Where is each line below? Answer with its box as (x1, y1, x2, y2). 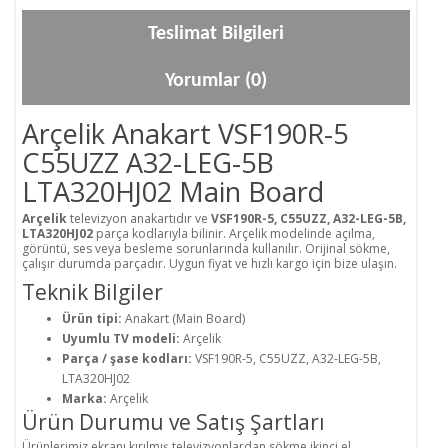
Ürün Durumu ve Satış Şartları (22, 408, 325, 437)
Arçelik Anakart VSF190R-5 (22, 115, 348, 153)
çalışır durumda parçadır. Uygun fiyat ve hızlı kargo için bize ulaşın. (22, 255, 397, 273)
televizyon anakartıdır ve (67, 210, 211, 228)
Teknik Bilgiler (22, 278, 163, 307)
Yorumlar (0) (165, 71, 267, 92)
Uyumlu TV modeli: (62, 330, 180, 348)
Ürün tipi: (62, 310, 122, 328)
